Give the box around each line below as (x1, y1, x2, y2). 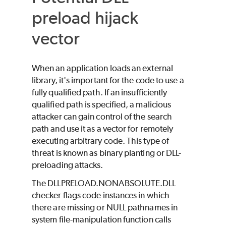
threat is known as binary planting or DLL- (32, 147, 182, 158)
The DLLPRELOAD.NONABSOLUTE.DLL (32, 178, 176, 188)
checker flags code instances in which (32, 190, 169, 200)
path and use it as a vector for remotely (32, 123, 174, 134)
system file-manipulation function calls (32, 214, 172, 224)
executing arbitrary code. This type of (32, 135, 169, 146)
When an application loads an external (32, 63, 173, 73)
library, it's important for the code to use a (32, 75, 184, 85)
